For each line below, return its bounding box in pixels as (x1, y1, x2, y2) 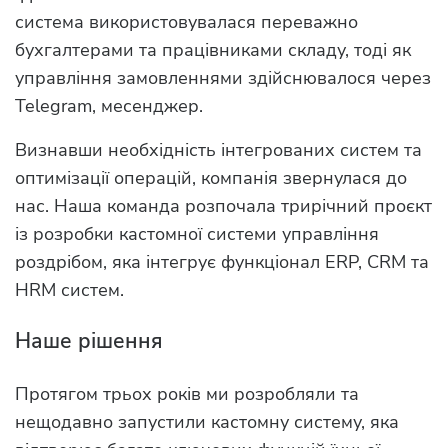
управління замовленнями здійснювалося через (15, 66, 431, 91)
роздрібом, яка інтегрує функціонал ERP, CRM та (15, 250, 429, 275)
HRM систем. (15, 278, 124, 303)
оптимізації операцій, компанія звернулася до (15, 166, 407, 191)
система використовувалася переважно (15, 10, 358, 35)
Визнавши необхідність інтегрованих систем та (15, 138, 422, 163)
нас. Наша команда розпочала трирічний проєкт (15, 194, 432, 219)
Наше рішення (15, 327, 163, 356)
